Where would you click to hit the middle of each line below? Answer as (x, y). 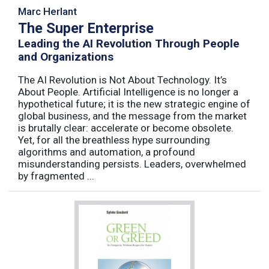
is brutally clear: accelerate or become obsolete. (126, 128)
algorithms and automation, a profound (107, 152)
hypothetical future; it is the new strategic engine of (134, 104)
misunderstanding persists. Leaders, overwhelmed (132, 164)
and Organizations (66, 57)
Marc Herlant (47, 12)
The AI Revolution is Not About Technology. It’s (122, 80)
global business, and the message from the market (132, 116)
